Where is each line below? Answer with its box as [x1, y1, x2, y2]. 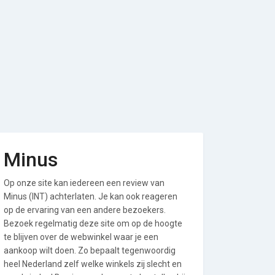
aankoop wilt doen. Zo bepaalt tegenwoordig [4, 246, 176, 255]
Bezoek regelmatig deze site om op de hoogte [4, 219, 182, 228]
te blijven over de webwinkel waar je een [4, 232, 158, 242]
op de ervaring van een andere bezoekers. [4, 205, 166, 215]
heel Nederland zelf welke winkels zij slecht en [4, 259, 182, 269]
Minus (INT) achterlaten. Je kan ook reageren [4, 192, 177, 201]
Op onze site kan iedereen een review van [4, 178, 165, 188]
